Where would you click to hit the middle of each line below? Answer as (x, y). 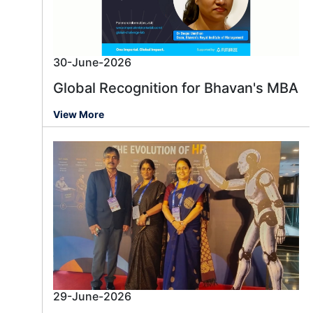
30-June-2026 (92, 63)
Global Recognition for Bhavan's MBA (176, 88)
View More (79, 115)
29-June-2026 (92, 297)
